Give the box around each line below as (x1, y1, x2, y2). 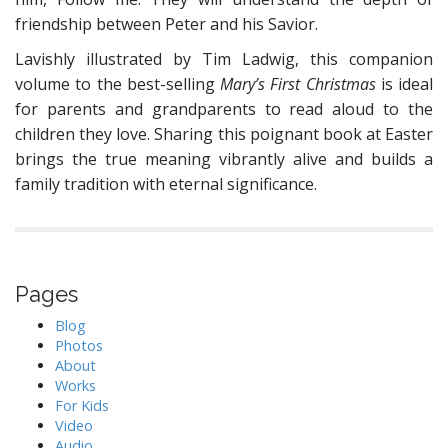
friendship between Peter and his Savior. (15, 13, 318, 35)
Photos (55, 336, 103, 355)
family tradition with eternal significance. (15, 173, 317, 195)
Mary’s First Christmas (220, 73, 376, 95)
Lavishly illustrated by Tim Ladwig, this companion (15, 48, 433, 70)
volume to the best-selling (15, 73, 220, 95)
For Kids (55, 396, 109, 415)
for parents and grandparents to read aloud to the (15, 98, 433, 120)
